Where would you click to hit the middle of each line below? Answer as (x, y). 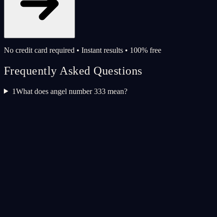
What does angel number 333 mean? (71, 91)
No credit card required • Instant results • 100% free (83, 50)
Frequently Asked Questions (73, 70)
